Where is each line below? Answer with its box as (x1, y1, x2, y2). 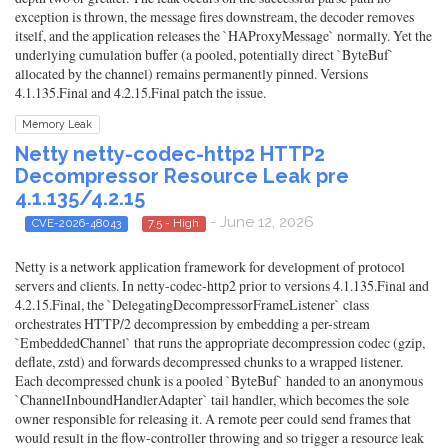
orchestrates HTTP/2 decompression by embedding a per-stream (15, 314, 370, 334)
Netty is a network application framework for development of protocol (15, 257, 405, 277)
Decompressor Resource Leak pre (15, 163, 349, 188)
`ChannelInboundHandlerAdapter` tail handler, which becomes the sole (15, 390, 409, 410)
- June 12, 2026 (206, 212, 314, 231)
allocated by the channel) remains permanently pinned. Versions (15, 63, 368, 83)
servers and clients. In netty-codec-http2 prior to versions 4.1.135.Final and (15, 276, 429, 296)
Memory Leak (22, 117, 93, 130)
